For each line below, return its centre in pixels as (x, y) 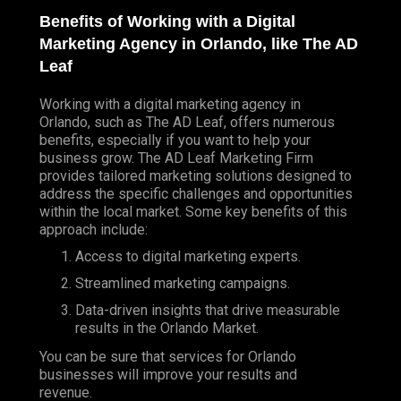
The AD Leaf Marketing (210, 158)
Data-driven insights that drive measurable (208, 310)
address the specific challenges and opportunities (196, 193)
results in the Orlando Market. (167, 328)
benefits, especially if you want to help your (175, 140)
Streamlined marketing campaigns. (183, 283)
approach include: (94, 229)
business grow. (89, 158)
